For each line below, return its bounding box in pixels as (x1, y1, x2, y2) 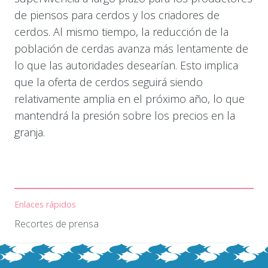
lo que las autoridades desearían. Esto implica (14, 57, 238, 72)
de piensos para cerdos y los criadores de (14, 7, 220, 22)
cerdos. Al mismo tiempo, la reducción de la (14, 24, 229, 39)
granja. (14, 124, 45, 139)
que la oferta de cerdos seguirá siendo (14, 74, 203, 89)
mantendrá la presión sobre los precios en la (14, 108, 235, 123)
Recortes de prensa (14, 217, 99, 230)
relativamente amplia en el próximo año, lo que (14, 91, 245, 106)
